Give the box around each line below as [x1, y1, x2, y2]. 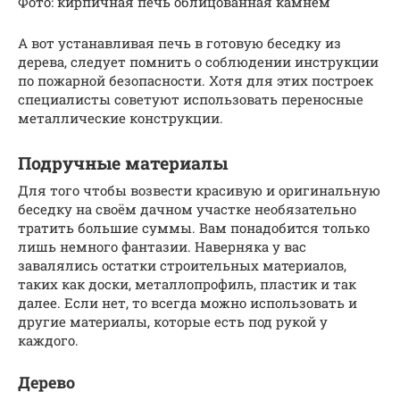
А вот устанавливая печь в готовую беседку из [18, 33, 341, 52]
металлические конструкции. [18, 108, 223, 127]
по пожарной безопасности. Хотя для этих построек [18, 71, 373, 89]
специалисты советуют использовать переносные [18, 89, 363, 108]
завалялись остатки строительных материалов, [18, 255, 346, 274]
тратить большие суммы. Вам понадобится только [18, 218, 370, 237]
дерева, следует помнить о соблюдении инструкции [18, 52, 379, 71]
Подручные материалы [18, 152, 228, 174]
